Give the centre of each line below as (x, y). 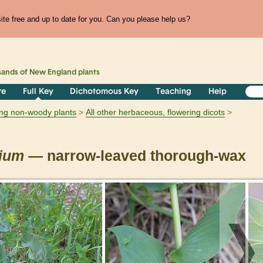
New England (53, 73)
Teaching (174, 92)
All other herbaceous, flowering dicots (155, 112)
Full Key (38, 92)
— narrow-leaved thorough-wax (135, 156)
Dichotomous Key (104, 92)
